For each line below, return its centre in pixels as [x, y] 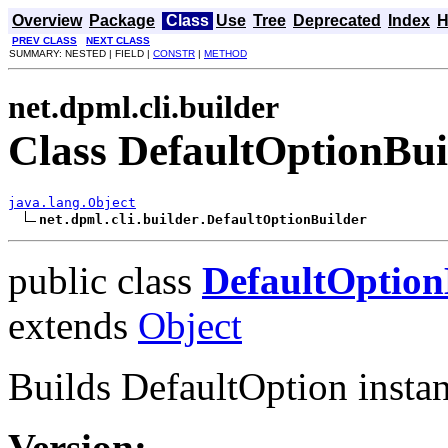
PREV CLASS [44, 40]
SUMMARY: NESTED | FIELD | [81, 53]
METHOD [225, 53]
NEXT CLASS [118, 40]
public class [105, 280]
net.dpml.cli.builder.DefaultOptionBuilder [203, 219]
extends [73, 325]
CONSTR [174, 53]
